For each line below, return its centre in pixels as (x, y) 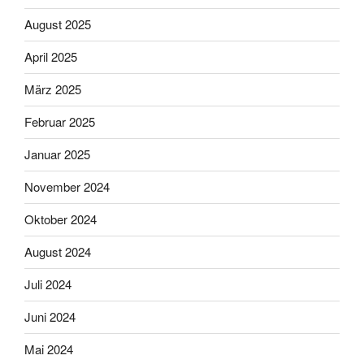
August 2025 (58, 24)
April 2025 (51, 57)
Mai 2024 (49, 349)
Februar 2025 (60, 122)
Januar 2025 (57, 154)
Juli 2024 (48, 284)
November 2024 (67, 187)
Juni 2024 (50, 317)
